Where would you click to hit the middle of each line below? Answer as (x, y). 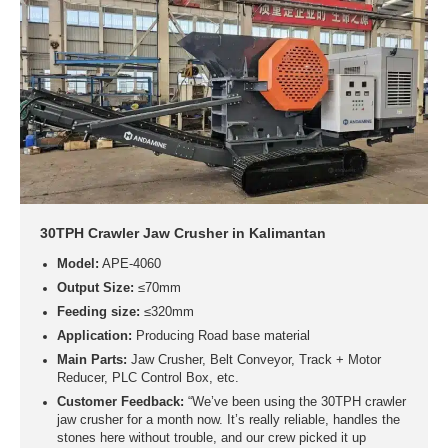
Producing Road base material (220, 336)
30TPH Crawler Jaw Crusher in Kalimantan (183, 233)
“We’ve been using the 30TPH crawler (294, 402)
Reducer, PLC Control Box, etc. (147, 378)
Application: (94, 336)
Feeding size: (98, 312)
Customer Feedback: (120, 402)
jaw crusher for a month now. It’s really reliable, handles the (228, 420)
